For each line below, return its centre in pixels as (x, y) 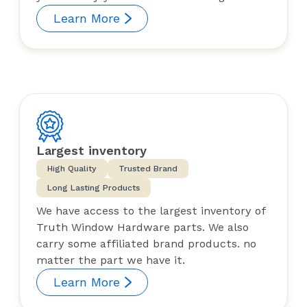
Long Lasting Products (94, 188)
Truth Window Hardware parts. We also (143, 228)
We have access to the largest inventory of (151, 211)
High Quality (72, 169)
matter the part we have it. (111, 260)
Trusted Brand (148, 169)
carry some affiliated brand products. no (146, 244)
